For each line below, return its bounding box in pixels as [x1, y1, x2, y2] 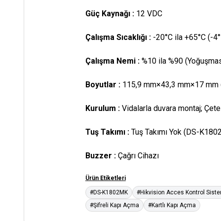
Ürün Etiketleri [85, 174, 126, 182]
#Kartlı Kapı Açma [147, 201, 196, 209]
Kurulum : [85, 103, 122, 113]
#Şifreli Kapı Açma [89, 201, 139, 209]
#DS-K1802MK [89, 188, 128, 196]
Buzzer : [85, 150, 118, 160]
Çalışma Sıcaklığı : [85, 32, 153, 42]
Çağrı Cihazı [117, 150, 159, 160]
